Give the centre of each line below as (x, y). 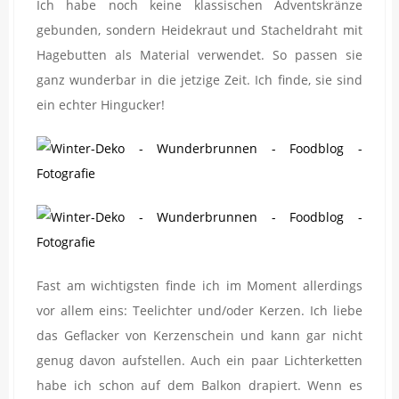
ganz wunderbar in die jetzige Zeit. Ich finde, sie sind (199, 80)
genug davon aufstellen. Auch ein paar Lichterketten (199, 361)
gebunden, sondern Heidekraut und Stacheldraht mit (199, 30)
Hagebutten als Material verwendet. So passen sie (199, 55)
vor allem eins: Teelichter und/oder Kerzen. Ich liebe (199, 311)
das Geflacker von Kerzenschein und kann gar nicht (199, 336)
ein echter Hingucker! (101, 105)
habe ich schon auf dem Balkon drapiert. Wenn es (199, 386)
